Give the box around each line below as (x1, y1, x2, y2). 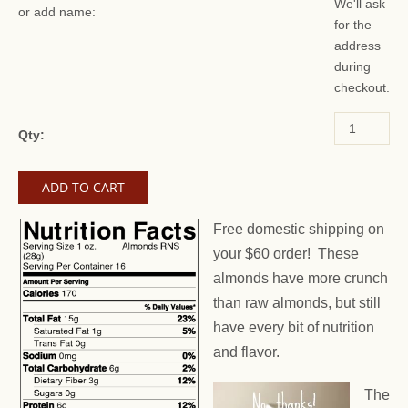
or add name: (18, 5, 96, 20)
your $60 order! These (213, 246, 359, 262)
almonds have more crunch (213, 270, 388, 287)
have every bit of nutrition (213, 320, 374, 336)
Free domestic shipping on (213, 221, 384, 238)
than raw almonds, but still (213, 295, 381, 311)
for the (334, 17, 372, 33)
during (334, 59, 371, 75)
